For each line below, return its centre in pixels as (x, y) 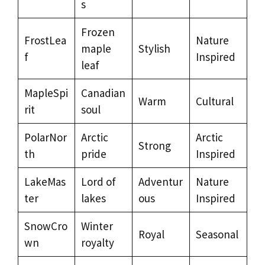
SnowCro (46, 226)
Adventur (160, 181)
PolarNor (45, 137)
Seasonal (217, 234)
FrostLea (45, 40)
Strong (154, 145)
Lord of (98, 181)
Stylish (154, 48)
